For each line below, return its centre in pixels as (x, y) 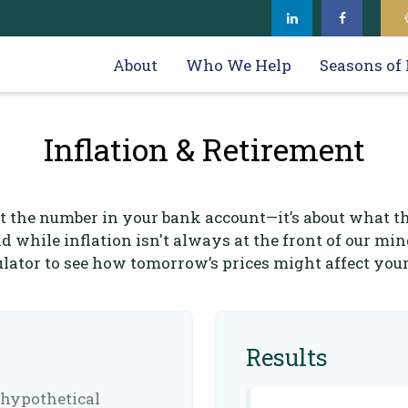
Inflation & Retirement (204, 149)
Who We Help (239, 66)
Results (287, 357)
